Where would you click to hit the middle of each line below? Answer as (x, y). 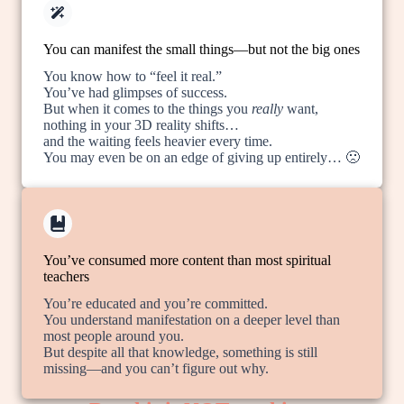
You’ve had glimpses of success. (135, 92)
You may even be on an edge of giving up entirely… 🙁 (202, 157)
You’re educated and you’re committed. (156, 303)
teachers (66, 276)
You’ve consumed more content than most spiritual (187, 260)
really (267, 109)
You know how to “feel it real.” (133, 76)
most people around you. (114, 336)
